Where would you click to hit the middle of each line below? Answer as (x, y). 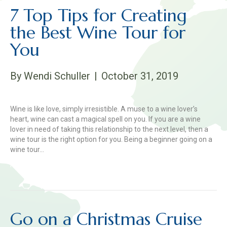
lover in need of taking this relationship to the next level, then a (109, 129)
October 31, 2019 (140, 76)
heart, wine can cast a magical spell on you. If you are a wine (105, 119)
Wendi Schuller (57, 76)
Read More (28, 165)
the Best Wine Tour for (98, 33)
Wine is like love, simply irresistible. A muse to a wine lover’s (104, 109)
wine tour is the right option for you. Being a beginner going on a (111, 139)
